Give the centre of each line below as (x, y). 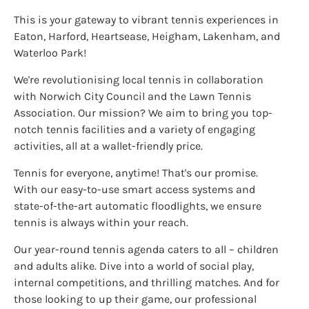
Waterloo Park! (50, 53)
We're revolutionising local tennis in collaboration (139, 80)
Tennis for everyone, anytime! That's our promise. (136, 173)
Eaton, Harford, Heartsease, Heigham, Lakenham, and (147, 36)
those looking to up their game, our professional (135, 299)
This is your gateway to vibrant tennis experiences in (146, 20)
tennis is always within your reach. (102, 222)
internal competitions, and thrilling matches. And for (147, 282)
